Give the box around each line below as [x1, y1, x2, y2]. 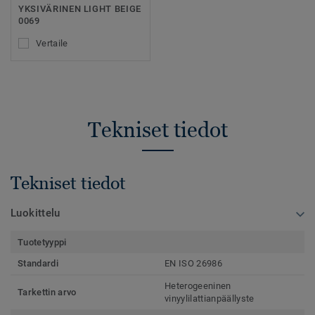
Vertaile [36, 38, 68, 49]
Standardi [18, 257, 58, 269]
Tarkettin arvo [18, 286, 77, 297]
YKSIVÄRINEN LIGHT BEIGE [18, 4, 141, 15]
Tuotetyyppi [18, 236, 67, 247]
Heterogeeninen [165, 280, 231, 291]
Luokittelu [11, 206, 60, 219]
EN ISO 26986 [165, 257, 222, 269]
